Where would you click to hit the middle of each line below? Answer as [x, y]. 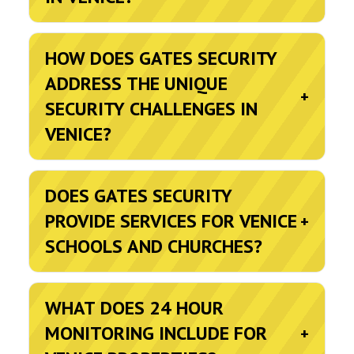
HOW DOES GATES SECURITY [161, 58]
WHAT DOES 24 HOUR [134, 308]
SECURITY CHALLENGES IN [151, 109]
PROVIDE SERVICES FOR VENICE [171, 221]
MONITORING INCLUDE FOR [156, 333]
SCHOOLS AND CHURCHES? [154, 246]
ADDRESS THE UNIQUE [136, 83]
